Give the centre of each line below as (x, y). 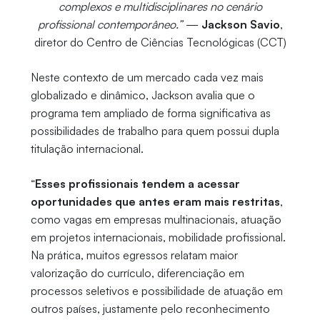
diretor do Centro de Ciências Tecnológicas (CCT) (160, 42)
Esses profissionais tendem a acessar (137, 183)
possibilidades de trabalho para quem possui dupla (155, 130)
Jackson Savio (240, 24)
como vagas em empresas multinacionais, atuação (156, 219)
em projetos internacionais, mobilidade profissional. (158, 237)
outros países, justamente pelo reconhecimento (150, 308)
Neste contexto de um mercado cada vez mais (147, 77)
